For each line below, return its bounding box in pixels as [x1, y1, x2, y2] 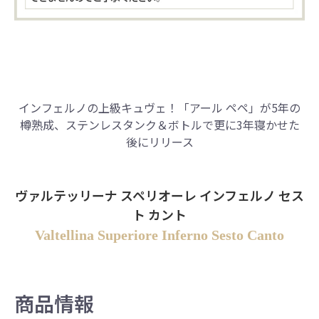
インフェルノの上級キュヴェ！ [19, 98, 178, 116]
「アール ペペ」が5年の [178, 98, 300, 116]
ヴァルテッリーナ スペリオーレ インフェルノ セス [15, 185, 304, 204]
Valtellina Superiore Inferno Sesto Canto [35, 226, 284, 243]
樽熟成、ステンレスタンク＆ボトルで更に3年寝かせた [19, 115, 300, 133]
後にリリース [125, 132, 194, 150]
